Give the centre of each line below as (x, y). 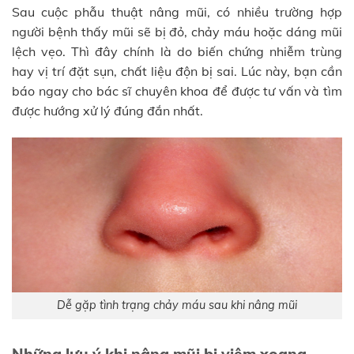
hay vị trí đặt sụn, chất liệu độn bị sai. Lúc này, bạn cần (177, 71)
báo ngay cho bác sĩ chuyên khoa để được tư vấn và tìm (177, 90)
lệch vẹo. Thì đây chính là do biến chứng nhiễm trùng (177, 51)
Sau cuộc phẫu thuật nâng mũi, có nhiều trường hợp (177, 11)
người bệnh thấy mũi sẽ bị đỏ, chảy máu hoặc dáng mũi (177, 31)
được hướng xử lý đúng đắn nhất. (107, 110)
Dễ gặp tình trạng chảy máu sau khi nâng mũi (177, 305)
